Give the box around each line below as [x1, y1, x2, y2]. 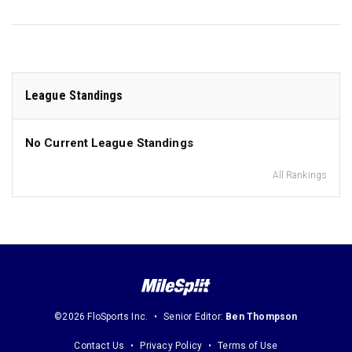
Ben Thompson [225, 311, 298, 323]
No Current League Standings [25, 135, 193, 150]
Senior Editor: [163, 311, 226, 323]
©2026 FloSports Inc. [54, 311, 148, 323]
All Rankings [272, 169, 327, 181]
